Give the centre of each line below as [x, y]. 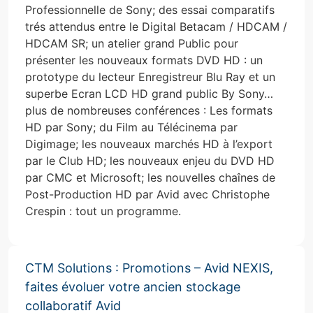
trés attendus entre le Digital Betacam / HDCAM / [156, 26]
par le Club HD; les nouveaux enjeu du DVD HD [150, 160]
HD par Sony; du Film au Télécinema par [131, 127]
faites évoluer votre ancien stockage [133, 287]
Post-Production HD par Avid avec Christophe [147, 194]
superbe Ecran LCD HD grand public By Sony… [149, 93]
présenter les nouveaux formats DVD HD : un [144, 60]
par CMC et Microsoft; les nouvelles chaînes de [150, 177]
